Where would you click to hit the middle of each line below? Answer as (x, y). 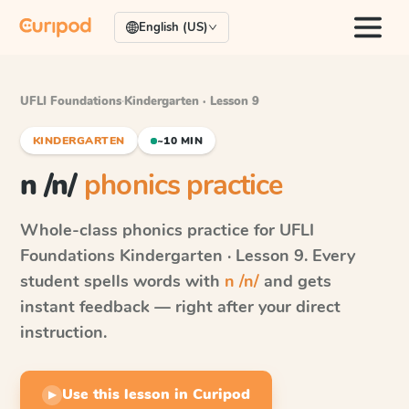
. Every (330, 256)
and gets (295, 281)
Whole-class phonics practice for (150, 230)
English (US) (173, 27)
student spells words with (122, 281)
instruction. (63, 332)
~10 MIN (180, 141)
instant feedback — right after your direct (180, 307)
